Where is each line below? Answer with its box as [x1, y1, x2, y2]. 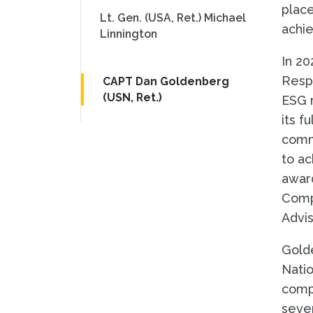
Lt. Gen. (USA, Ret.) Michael [100, 11, 246, 24]
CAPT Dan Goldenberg [103, 75, 229, 88]
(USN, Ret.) [103, 91, 162, 104]
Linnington [100, 27, 157, 41]
